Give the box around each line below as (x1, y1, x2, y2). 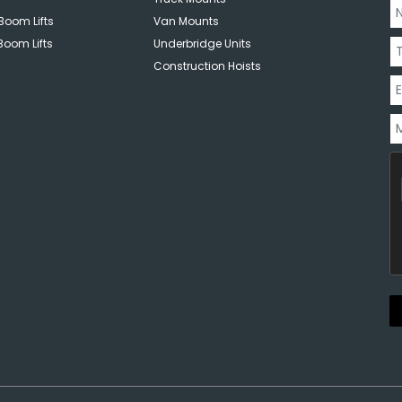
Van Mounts (153, 13, 219, 29)
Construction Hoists (153, 58, 261, 74)
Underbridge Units (153, 36, 251, 51)
